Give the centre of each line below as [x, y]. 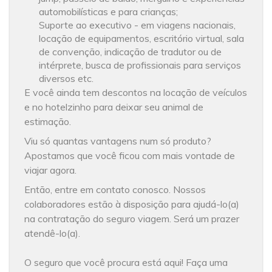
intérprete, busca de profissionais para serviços [140, 65]
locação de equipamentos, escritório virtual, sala [142, 38]
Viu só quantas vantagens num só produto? [118, 141]
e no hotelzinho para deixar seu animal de [114, 107]
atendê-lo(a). [53, 233]
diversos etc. [66, 78]
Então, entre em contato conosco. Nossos [115, 189]
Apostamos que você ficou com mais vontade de [130, 155]
